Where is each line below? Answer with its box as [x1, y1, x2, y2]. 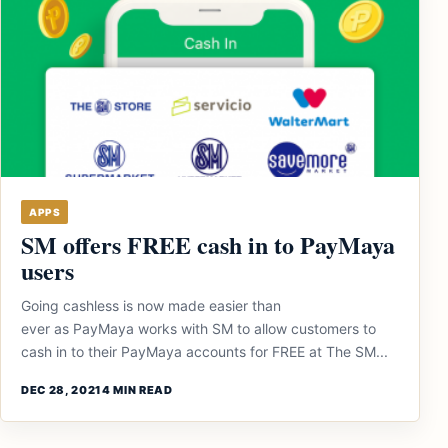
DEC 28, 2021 [21, 383, 102, 397]
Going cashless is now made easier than [21, 297, 281, 314]
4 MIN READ [101, 383, 173, 397]
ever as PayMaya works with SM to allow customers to [21, 320, 376, 337]
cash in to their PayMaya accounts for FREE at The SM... [21, 343, 388, 360]
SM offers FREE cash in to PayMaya [21, 227, 395, 262]
